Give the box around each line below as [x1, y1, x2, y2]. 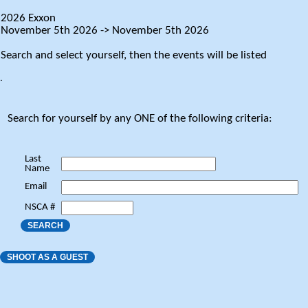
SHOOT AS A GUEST [7, 252, 88, 263]
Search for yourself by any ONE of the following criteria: [8, 112, 272, 124]
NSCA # [25, 202, 55, 213]
